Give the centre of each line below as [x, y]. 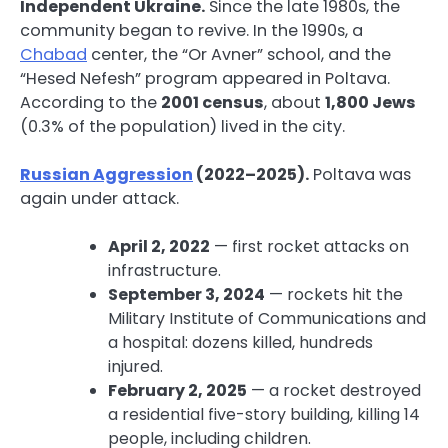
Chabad [53, 54]
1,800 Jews [370, 102]
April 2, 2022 [159, 246]
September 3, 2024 [186, 294]
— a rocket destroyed [334, 390]
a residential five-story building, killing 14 [264, 414]
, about [294, 102]
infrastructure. [164, 270]
